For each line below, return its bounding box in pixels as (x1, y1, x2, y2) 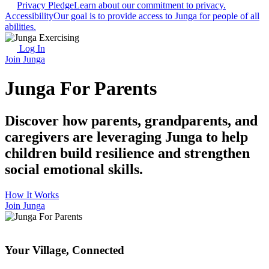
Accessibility (5, 10, 53, 21)
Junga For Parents (5, 77, 157, 100)
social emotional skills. (5, 161, 143, 177)
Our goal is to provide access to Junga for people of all (53, 10, 259, 21)
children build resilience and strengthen (5, 145, 250, 161)
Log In (17, 43, 45, 53)
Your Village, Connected (5, 244, 124, 257)
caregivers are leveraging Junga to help (5, 128, 248, 145)
